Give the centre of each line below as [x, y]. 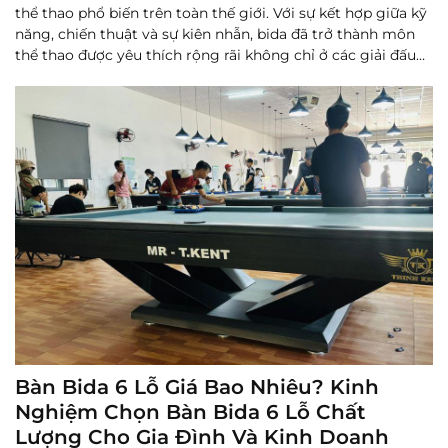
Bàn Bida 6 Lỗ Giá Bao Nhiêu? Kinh [197, 386]
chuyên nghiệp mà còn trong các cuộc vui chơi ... [188, 76]
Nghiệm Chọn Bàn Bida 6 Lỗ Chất [190, 411]
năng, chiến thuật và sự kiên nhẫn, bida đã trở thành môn [215, 34]
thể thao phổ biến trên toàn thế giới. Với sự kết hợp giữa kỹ [221, 13]
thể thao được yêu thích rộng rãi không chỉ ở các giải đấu [215, 55]
